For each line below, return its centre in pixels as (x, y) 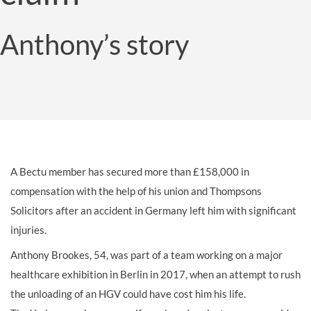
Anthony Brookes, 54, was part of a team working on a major (146, 255)
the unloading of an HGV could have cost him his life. (128, 294)
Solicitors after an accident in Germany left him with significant (153, 211)
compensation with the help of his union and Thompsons (136, 191)
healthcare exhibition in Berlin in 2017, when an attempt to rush (155, 275)
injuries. (28, 230)
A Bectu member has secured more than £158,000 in (130, 172)
